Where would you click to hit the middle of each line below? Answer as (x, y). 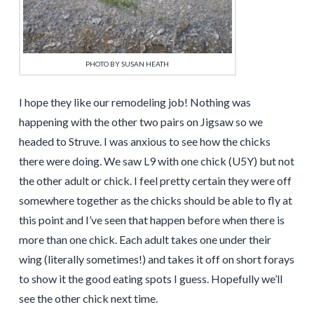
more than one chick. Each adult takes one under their (145, 240)
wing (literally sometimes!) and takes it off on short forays (156, 259)
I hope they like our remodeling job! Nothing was (135, 102)
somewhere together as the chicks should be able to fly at (155, 200)
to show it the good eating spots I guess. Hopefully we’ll (150, 279)
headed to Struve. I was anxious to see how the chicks (144, 142)
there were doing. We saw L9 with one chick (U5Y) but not (156, 161)
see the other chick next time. (88, 299)
